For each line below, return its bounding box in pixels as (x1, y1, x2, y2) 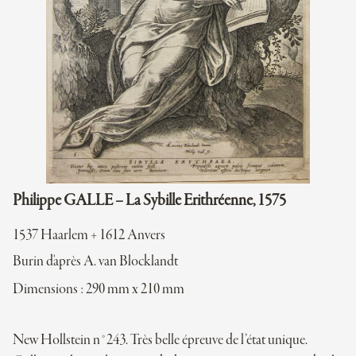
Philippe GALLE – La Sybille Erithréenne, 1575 (13, 192, 286, 210)
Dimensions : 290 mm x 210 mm (13, 281, 184, 298)
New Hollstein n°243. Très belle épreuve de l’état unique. (13, 332, 308, 349)
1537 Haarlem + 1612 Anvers (13, 227, 165, 244)
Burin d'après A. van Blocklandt (13, 253, 178, 270)
